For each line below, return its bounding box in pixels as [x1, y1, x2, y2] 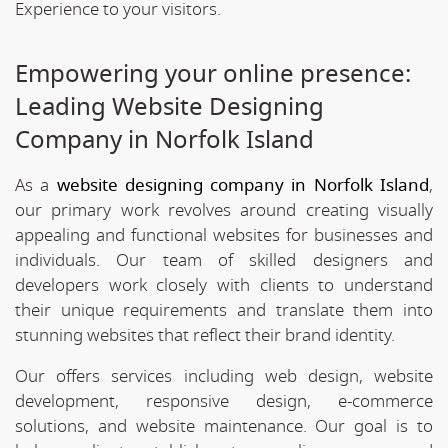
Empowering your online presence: [15, 55, 411, 92]
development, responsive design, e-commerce [15, 388, 433, 414]
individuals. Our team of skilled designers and [15, 247, 433, 273]
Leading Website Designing [15, 88, 324, 125]
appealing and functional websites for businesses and [15, 222, 433, 248]
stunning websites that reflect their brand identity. [15, 322, 395, 348]
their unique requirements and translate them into [15, 297, 433, 323]
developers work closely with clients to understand [15, 272, 433, 298]
